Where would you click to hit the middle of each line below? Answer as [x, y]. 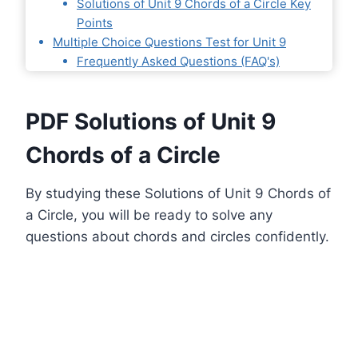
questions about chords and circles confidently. [177, 237]
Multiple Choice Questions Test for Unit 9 [169, 42]
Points [95, 23]
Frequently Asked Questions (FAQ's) [178, 62]
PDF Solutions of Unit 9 [151, 122]
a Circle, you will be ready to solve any [149, 215]
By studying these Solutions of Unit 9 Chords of [178, 194]
